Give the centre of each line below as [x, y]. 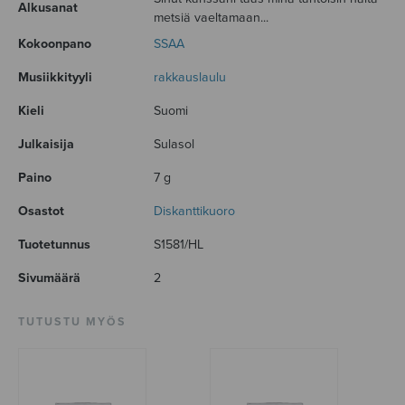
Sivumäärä [49, 278]
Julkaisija [46, 144]
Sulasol [174, 144]
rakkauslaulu [190, 77]
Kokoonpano [55, 43]
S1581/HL [179, 244]
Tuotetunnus [54, 244]
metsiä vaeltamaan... [211, 17]
